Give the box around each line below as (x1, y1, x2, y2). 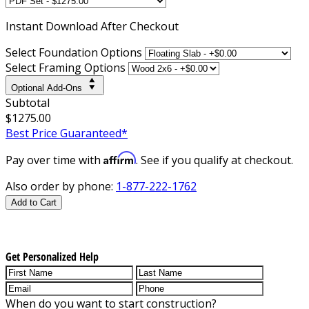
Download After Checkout (46, 18, 179, 34)
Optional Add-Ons (11, 82, 82, 93)
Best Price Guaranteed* (6, 125, 128, 141)
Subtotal (6, 94, 50, 110)
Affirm (103, 150, 136, 165)
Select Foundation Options (6, 44, 142, 60)
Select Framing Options (6, 59, 126, 75)
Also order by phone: (6, 178, 116, 194)
